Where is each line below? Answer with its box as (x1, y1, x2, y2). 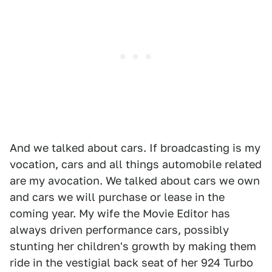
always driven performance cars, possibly (10, 223, 229, 236)
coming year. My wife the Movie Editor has (10, 207, 230, 220)
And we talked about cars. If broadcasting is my (10, 141, 260, 154)
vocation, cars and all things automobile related (10, 158, 262, 171)
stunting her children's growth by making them (10, 240, 256, 253)
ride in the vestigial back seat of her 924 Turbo (10, 256, 253, 269)
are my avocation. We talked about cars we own (10, 174, 260, 187)
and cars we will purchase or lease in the (10, 191, 225, 203)
